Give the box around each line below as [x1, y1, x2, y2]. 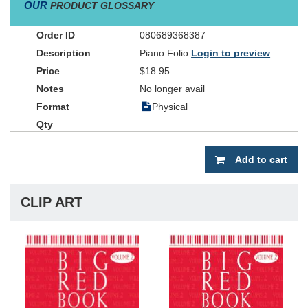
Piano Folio [140, 47, 192, 58]
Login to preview [191, 47, 271, 58]
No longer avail [140, 83, 206, 94]
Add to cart [235, 154, 287, 165]
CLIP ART [21, 195, 82, 210]
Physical [152, 101, 188, 112]
